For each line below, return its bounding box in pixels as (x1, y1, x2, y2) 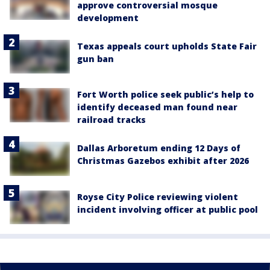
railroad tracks (77, 114, 146, 126)
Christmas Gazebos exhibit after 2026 (77, 155, 249, 167)
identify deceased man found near (77, 101, 237, 113)
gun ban (77, 53, 114, 64)
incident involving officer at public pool (77, 203, 258, 215)
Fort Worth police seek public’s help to (77, 89, 254, 101)
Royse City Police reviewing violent (77, 190, 238, 202)
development (77, 12, 139, 24)
